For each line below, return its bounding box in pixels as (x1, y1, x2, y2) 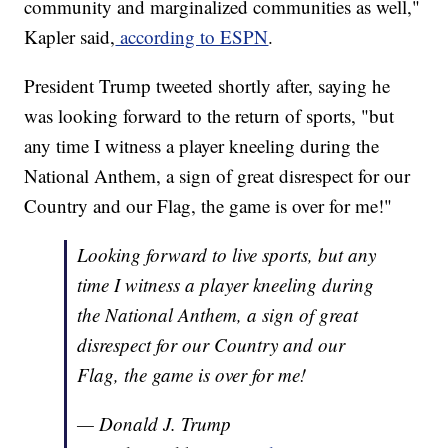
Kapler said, (24, 24, 116, 50)
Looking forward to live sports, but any (77, 242, 377, 268)
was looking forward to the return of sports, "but (24, 103, 395, 129)
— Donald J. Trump (77, 411, 232, 437)
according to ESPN (115, 24, 269, 50)
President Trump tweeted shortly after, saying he (24, 73, 391, 99)
